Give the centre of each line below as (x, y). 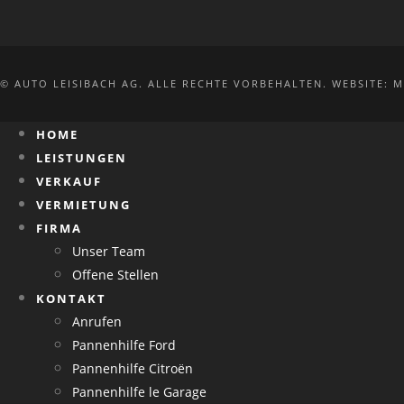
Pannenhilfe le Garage (139, 392)
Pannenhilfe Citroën (133, 369)
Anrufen (97, 322)
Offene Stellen (115, 275)
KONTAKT (71, 299)
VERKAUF (69, 182)
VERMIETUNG (83, 205)
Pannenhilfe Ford (124, 345)
